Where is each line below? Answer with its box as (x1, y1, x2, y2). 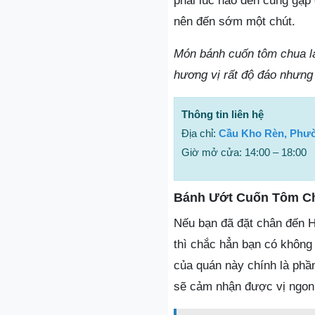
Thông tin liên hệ (181, 108, 264, 120)
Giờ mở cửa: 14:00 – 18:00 (181, 146, 307, 158)
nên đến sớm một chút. (174, 15, 295, 28)
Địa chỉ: (181, 127, 219, 139)
